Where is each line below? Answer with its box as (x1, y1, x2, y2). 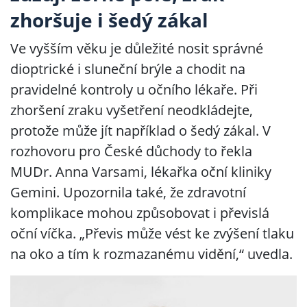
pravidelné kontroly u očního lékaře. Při (10, 80, 258, 99)
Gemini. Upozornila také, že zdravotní (10, 183, 246, 201)
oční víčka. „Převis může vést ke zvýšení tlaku (10, 224, 294, 243)
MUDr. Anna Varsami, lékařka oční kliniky (10, 162, 271, 181)
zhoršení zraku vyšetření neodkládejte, (10, 101, 253, 119)
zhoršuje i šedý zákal (10, 7, 208, 33)
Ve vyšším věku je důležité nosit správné (10, 39, 263, 58)
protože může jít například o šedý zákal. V (10, 121, 271, 140)
